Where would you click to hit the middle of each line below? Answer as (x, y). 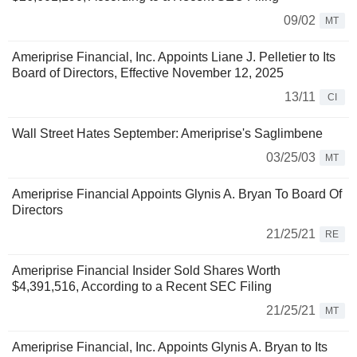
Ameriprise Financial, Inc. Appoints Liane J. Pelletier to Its (174, 57)
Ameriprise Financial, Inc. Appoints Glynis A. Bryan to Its (170, 347)
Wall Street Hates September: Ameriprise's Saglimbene (167, 134)
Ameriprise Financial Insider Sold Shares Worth (146, 271)
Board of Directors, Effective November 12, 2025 (148, 73)
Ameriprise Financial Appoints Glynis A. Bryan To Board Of (177, 194)
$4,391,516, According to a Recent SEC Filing (142, 287)
